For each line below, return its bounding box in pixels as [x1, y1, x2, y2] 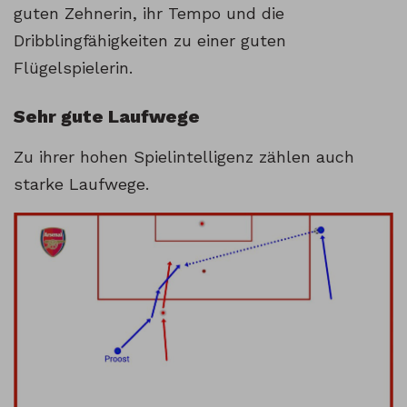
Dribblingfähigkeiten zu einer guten [14, 30, 286, 50]
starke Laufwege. [14, 174, 149, 194]
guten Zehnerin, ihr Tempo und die [14, 3, 284, 23]
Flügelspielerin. [14, 57, 133, 77]
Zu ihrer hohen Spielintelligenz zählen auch [14, 146, 354, 166]
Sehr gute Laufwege [14, 104, 200, 127]
